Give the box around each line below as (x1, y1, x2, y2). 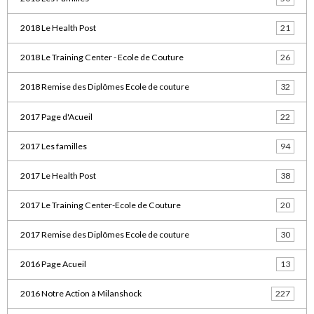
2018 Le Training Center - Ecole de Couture (20, 52, 184, 63)
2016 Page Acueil (20, 259, 86, 270)
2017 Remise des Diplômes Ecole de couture (20, 229, 189, 240)
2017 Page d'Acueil (20, 111, 93, 122)
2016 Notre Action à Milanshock (20, 288, 142, 299)
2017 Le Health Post (20, 170, 96, 181)
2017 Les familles (20, 140, 87, 151)
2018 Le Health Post (20, 22, 96, 34)
